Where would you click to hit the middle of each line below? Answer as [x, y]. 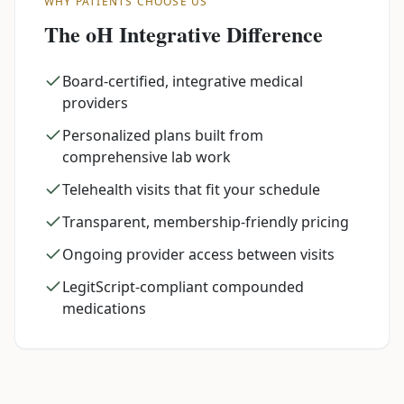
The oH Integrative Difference [184, 34]
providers [95, 103]
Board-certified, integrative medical [183, 81]
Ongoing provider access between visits [198, 254]
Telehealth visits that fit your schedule [191, 189]
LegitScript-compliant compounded [183, 287]
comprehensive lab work [147, 157]
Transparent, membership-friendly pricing [206, 222]
